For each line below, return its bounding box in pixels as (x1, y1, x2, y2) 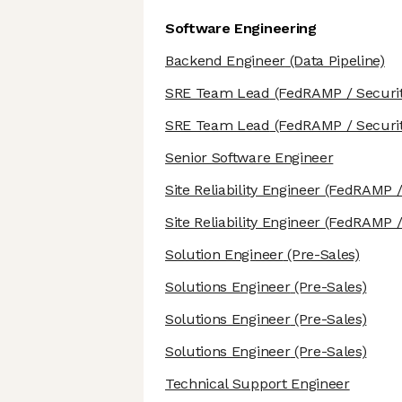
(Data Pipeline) (284, 52, 385, 70)
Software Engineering (165, 20, 317, 38)
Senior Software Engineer (165, 149, 334, 167)
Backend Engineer (165, 52, 285, 70)
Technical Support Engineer (165, 375, 350, 393)
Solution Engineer (165, 246, 284, 264)
